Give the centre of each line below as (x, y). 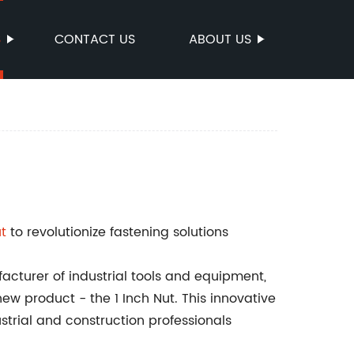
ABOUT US (220, 40)
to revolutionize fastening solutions (117, 232)
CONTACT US (95, 40)
